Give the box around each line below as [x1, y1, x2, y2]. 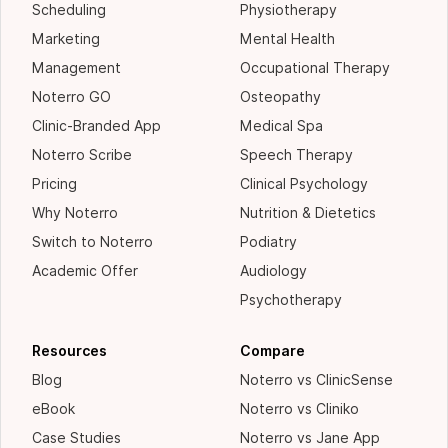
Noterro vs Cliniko [240, 401, 359, 418]
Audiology [240, 263, 307, 280]
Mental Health [240, 31, 335, 48]
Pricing [32, 176, 78, 193]
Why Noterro [32, 205, 119, 222]
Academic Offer [32, 263, 139, 280]
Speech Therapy [240, 147, 353, 164]
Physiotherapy [240, 2, 337, 19]
